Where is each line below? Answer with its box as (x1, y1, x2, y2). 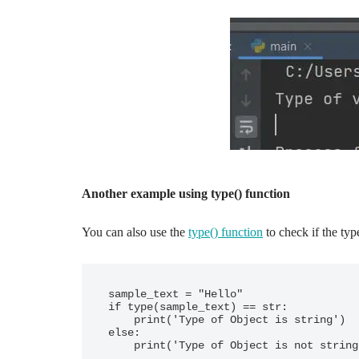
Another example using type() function (82, 187, 290, 200)
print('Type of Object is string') (108, 313, 134, 326)
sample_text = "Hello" (108, 288, 243, 301)
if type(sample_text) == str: (108, 301, 288, 313)
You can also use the (82, 225, 188, 239)
